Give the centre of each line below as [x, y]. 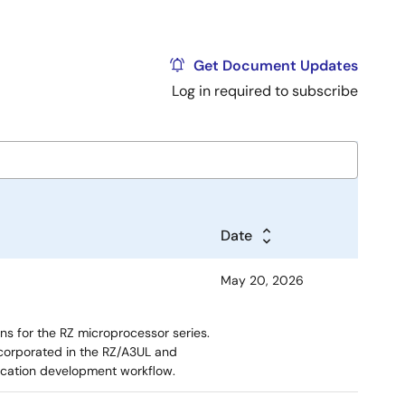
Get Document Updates [276, 66]
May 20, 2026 [262, 280]
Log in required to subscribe [265, 91]
